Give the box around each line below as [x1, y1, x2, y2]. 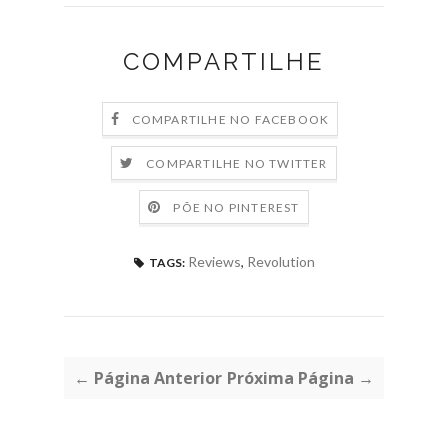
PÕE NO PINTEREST [173, 199, 300, 215]
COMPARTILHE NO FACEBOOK [131, 111, 330, 127]
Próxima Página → [227, 366, 374, 389]
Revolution [246, 252, 315, 270]
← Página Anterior [74, 366, 222, 389]
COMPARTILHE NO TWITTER [146, 155, 328, 171]
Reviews [187, 252, 241, 270]
